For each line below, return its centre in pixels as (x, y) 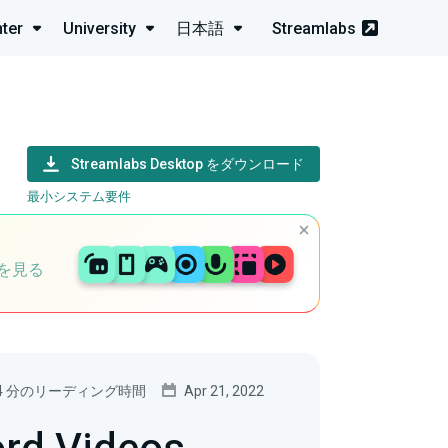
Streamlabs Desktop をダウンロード (187, 164)
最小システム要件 (79, 197)
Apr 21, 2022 (224, 391)
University (99, 28)
